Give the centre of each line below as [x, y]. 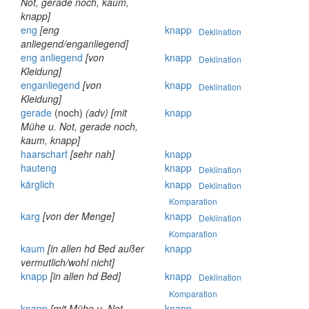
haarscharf [44, 154]
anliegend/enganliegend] [74, 44]
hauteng [39, 168]
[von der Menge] [79, 216]
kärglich [38, 184]
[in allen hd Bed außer [96, 248]
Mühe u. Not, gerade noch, [79, 127]
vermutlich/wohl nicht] [68, 262]
